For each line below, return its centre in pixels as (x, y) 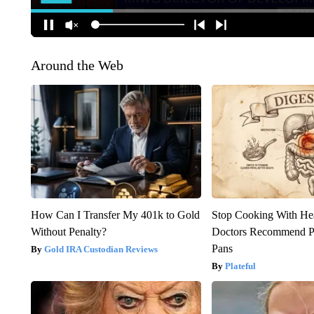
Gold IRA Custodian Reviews (101, 249)
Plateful (241, 266)
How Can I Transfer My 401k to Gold (115, 214)
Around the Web (77, 65)
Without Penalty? (68, 231)
